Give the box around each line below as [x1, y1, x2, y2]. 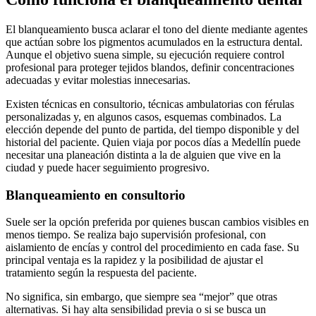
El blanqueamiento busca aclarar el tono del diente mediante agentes [6, 23, 308, 35]
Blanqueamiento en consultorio [6, 187, 186, 202]
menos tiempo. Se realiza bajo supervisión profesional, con [6, 229, 266, 241]
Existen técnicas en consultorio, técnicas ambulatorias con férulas [6, 97, 294, 110]
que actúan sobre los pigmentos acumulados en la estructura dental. [6, 35, 303, 48]
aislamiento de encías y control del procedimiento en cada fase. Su [6, 241, 299, 254]
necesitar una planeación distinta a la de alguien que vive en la [6, 148, 281, 161]
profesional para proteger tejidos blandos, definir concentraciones [6, 61, 294, 73]
